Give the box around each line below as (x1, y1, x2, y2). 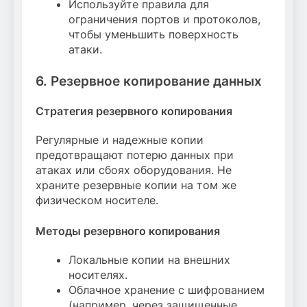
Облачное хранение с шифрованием (69, 283, 265, 297)
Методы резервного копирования (36, 224, 220, 238)
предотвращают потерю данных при (36, 148, 234, 162)
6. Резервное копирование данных (36, 73, 262, 90)
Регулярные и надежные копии (36, 133, 204, 147)
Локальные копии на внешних (69, 253, 230, 267)
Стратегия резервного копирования (36, 103, 232, 118)
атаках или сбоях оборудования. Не (36, 163, 232, 177)
